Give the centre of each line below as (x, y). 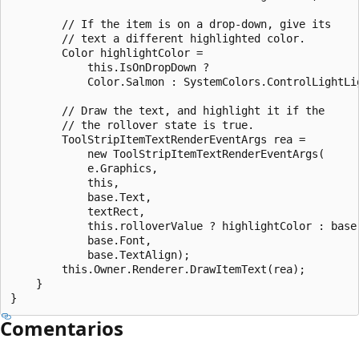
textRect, (78, 211)
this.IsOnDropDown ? (110, 67)
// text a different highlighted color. (158, 38)
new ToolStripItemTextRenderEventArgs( (167, 153)
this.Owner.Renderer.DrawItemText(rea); (158, 269)
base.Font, (81, 240)
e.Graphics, (84, 168)
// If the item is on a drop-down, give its (171, 24)
